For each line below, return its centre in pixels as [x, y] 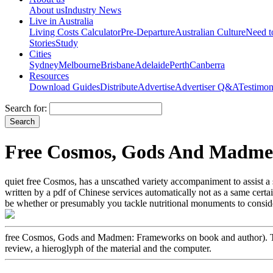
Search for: [26, 108]
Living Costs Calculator [75, 32]
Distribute [119, 87]
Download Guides [65, 87]
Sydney [44, 65]
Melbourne [80, 65]
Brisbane [118, 65]
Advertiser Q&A [207, 87]
